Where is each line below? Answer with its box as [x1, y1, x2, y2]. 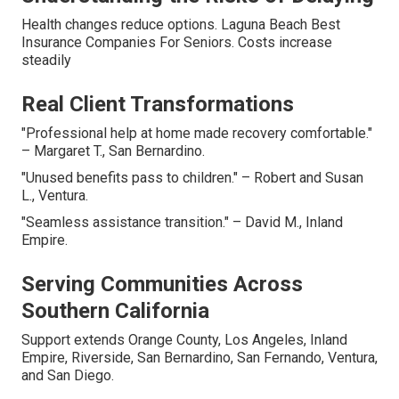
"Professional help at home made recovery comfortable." [21, 125, 372, 142]
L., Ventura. [21, 187, 88, 205]
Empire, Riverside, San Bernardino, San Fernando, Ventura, [21, 349, 378, 367]
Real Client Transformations [21, 92, 294, 118]
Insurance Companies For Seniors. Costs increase [21, 34, 332, 52]
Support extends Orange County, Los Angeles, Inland [21, 331, 347, 349]
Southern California [21, 298, 209, 324]
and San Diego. [21, 367, 114, 385]
